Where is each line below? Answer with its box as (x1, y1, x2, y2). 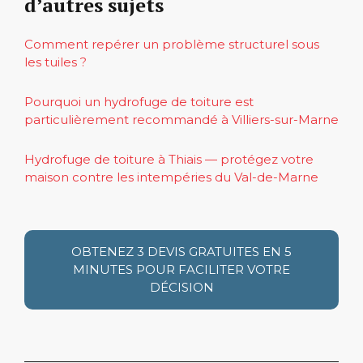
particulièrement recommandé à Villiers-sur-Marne (24, 111, 339, 127)
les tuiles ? (24, 53, 87, 70)
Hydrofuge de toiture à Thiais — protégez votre (24, 151, 314, 167)
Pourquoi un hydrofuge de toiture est (24, 93, 254, 109)
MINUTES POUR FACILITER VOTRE (73, 261, 290, 277)
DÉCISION (149, 279, 214, 295)
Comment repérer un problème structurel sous (24, 36, 319, 52)
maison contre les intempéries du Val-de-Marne (24, 169, 318, 185)
